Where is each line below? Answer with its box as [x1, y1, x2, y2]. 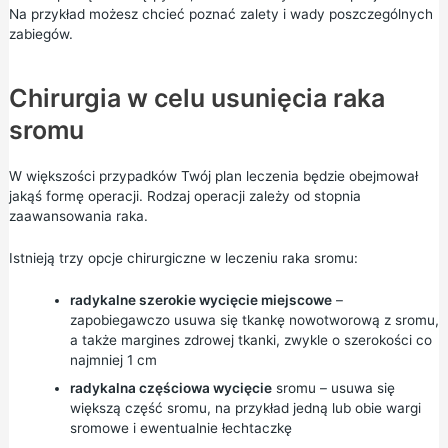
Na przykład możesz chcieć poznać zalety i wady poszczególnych [8, 6, 433, 23]
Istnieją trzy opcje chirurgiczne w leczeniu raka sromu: [8, 249, 358, 266]
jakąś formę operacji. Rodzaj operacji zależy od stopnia [8, 188, 361, 204]
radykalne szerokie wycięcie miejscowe [69, 291, 332, 308]
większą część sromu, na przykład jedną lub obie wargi [69, 399, 421, 416]
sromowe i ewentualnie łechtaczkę [69, 419, 292, 436]
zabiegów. [8, 26, 73, 43]
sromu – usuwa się [271, 379, 395, 396]
